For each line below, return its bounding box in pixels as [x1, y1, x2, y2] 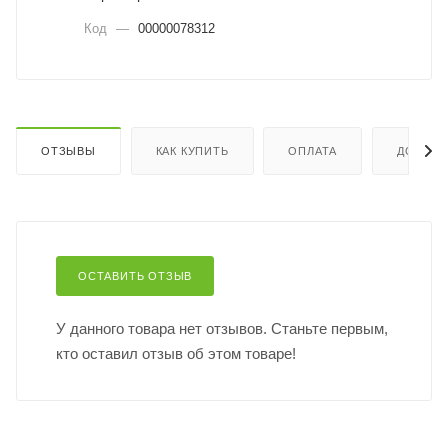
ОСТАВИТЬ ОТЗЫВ [78, 269, 193, 282]
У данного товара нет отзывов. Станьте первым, [56, 319, 388, 337]
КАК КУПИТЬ [155, 144, 229, 157]
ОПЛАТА [288, 144, 338, 157]
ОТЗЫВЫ [41, 144, 96, 157]
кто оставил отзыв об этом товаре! [56, 344, 296, 362]
